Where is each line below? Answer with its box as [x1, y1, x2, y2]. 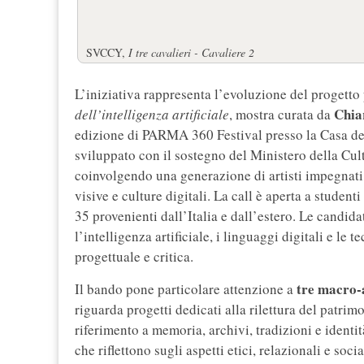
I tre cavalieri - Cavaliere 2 [128, 45, 254, 61]
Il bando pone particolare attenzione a [75, 279, 297, 299]
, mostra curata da [229, 105, 334, 124]
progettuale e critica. [75, 247, 193, 266]
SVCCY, [86, 45, 128, 61]
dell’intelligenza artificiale [75, 105, 229, 124]
